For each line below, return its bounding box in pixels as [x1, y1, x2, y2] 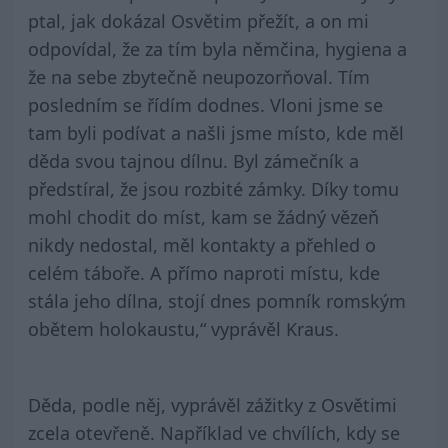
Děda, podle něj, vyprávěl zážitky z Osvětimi [27, 393, 397, 418]
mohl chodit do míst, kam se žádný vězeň [27, 205, 379, 230]
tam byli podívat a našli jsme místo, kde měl [27, 121, 404, 146]
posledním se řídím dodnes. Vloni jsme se [27, 93, 383, 118]
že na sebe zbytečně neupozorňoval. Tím [27, 65, 370, 90]
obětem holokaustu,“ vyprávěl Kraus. [27, 317, 339, 342]
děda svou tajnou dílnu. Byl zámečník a [27, 149, 359, 174]
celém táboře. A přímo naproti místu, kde [27, 261, 380, 286]
